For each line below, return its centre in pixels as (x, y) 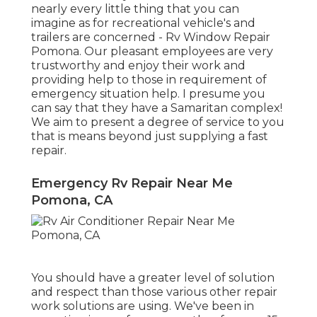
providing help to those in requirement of (149, 80)
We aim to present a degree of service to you (158, 122)
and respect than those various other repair (154, 292)
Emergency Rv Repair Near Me (132, 184)
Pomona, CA (72, 201)
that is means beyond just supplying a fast (150, 137)
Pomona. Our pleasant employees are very (152, 52)
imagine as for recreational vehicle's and (143, 23)
